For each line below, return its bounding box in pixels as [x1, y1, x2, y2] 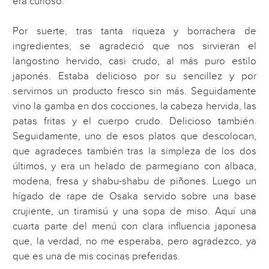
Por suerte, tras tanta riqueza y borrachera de [13, 25, 256, 38]
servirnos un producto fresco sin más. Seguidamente [13, 85, 256, 98]
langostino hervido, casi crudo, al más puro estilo [13, 55, 256, 68]
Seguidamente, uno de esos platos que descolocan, [13, 130, 256, 143]
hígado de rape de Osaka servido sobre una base [13, 190, 256, 203]
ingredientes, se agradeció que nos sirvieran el [13, 40, 256, 53]
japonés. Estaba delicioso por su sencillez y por [13, 70, 256, 83]
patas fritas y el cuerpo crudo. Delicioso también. [13, 115, 256, 128]
